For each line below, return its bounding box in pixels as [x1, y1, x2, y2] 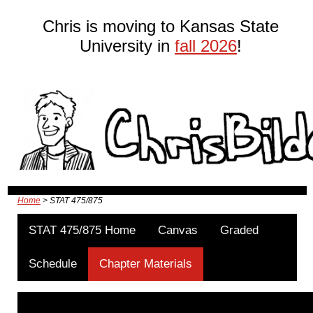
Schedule [29, 256, 77, 270]
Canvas [158, 223, 198, 237]
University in [80, 36, 175, 55]
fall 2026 [175, 36, 237, 55]
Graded [220, 223, 259, 237]
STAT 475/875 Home [29, 223, 136, 237]
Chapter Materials [99, 256, 192, 270]
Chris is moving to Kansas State [43, 17, 279, 36]
